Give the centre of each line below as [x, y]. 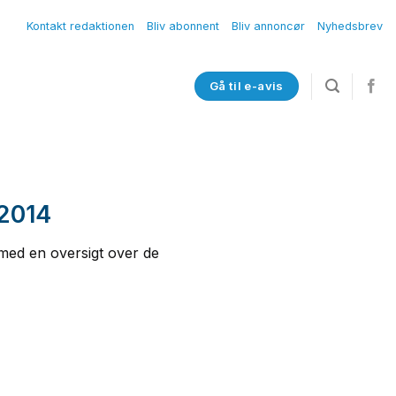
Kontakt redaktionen [80, 26]
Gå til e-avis [246, 86]
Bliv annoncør [268, 26]
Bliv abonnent [183, 26]
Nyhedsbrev [350, 26]
